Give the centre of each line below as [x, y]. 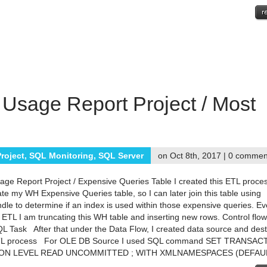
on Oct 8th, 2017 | [193, 156]
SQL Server [121, 156]
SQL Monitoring [61, 156]
